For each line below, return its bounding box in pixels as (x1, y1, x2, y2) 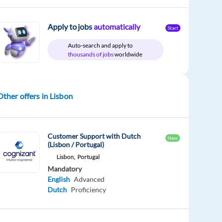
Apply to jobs (48, 22, 94, 32)
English (48, 175, 70, 184)
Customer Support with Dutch (48, 132, 141, 141)
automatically (93, 22, 140, 32)
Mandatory (48, 165, 82, 173)
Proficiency (71, 185, 107, 194)
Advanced (74, 175, 105, 184)
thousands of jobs (68, 50, 115, 58)
